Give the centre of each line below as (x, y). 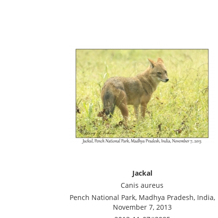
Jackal (142, 173)
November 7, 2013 (142, 207)
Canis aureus (142, 185)
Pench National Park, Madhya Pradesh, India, (142, 197)
